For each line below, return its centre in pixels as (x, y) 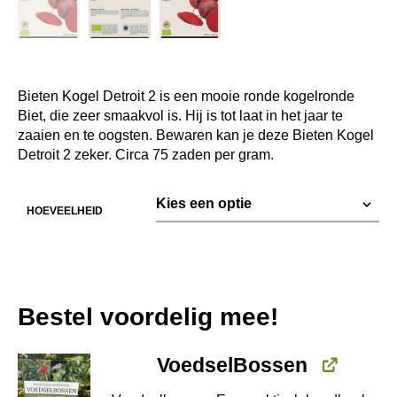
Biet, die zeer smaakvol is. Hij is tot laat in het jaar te (180, 115)
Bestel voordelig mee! (148, 316)
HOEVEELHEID (65, 210)
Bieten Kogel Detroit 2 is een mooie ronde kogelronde (186, 96)
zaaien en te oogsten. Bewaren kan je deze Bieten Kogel (196, 135)
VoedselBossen (232, 365)
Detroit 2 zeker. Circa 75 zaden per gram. (146, 154)
